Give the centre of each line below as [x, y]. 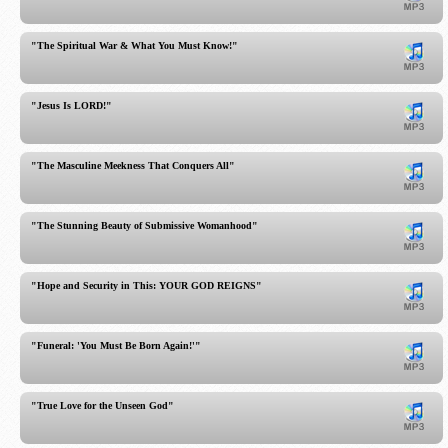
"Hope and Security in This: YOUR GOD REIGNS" [146, 285]
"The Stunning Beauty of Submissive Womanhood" [144, 225]
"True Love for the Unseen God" [102, 405]
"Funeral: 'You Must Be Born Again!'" [116, 345]
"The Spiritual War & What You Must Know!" [134, 45]
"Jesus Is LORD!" [71, 105]
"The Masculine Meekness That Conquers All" [133, 165]
